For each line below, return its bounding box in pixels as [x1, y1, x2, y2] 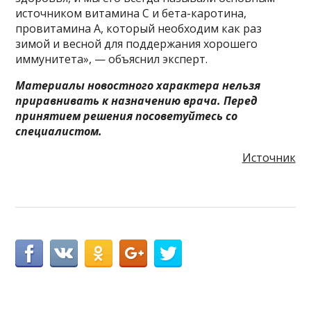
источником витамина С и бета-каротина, [15, 5, 247, 21]
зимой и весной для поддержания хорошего [15, 35, 258, 51]
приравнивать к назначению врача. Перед [15, 92, 258, 108]
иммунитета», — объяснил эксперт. [15, 51, 208, 67]
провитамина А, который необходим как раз [15, 20, 262, 36]
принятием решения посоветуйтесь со [15, 108, 238, 124]
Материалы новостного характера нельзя [15, 77, 261, 93]
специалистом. [15, 123, 103, 139]
